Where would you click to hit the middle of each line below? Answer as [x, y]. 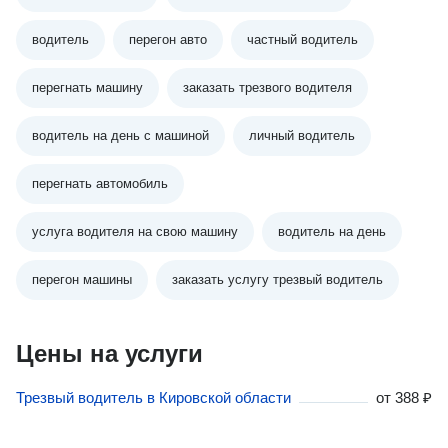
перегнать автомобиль [100, 183]
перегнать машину [87, 87]
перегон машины [82, 279]
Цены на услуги [109, 353]
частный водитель [302, 39]
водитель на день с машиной [120, 135]
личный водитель [302, 135]
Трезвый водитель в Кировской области [153, 397]
